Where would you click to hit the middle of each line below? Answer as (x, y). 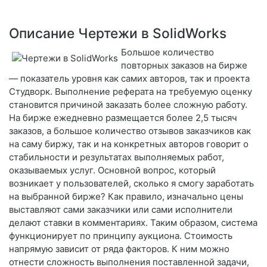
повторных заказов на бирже (184, 66)
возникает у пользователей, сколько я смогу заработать (131, 184)
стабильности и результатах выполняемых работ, (117, 157)
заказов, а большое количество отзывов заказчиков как (130, 131)
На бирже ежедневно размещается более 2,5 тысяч (123, 118)
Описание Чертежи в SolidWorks (118, 33)
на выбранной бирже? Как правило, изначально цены (126, 197)
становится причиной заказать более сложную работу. (128, 105)
